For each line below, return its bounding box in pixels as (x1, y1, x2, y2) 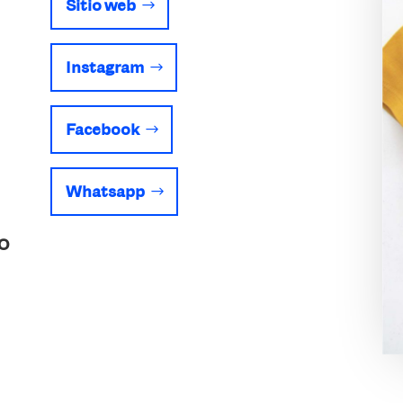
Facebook (65, 119, 139, 139)
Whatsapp (65, 181, 145, 201)
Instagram (65, 57, 144, 76)
